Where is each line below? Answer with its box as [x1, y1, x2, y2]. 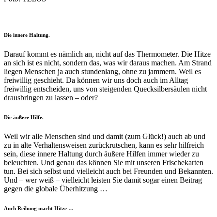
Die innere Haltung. [4, 32, 50, 38]
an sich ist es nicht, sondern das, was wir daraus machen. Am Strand [4, 59, 212, 67]
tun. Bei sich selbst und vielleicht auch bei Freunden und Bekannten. [4, 167, 213, 176]
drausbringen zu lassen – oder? [4, 93, 98, 102]
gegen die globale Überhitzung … [4, 185, 108, 193]
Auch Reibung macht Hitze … [4, 205, 74, 212]
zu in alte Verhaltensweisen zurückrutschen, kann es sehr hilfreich [4, 141, 204, 150]
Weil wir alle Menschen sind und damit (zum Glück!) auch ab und [4, 132, 205, 141]
